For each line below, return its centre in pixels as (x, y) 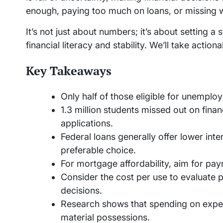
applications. (87, 123)
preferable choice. (98, 150)
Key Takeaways (69, 71)
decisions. (81, 190)
